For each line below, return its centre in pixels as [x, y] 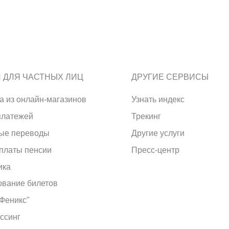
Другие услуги [158, 133]
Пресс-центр [155, 150]
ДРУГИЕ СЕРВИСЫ [170, 77]
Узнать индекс [158, 100]
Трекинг [146, 117]
